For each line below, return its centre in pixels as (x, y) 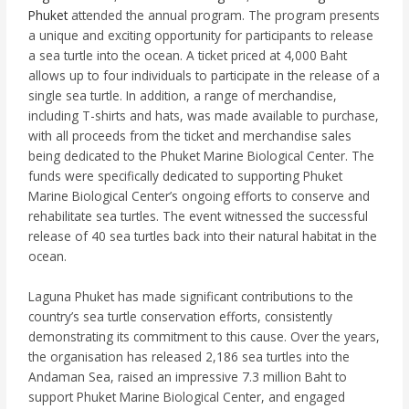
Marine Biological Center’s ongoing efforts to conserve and (199, 195)
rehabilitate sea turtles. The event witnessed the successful (199, 215)
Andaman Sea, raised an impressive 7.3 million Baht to (188, 376)
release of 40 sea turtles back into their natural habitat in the (203, 236)
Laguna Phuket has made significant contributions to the (191, 296)
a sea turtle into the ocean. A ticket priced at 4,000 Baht (188, 55)
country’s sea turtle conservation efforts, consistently (181, 316)
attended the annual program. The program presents (224, 15)
